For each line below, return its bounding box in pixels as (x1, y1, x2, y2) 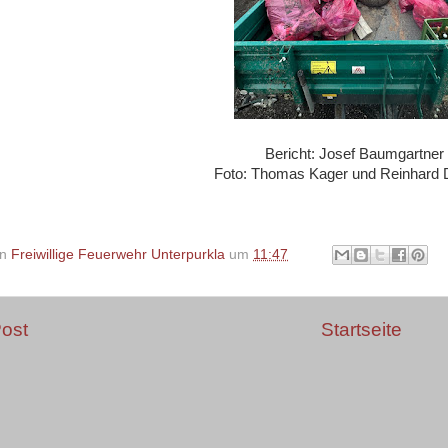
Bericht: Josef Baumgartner (264, 145, 444, 162)
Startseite (320, 319, 402, 341)
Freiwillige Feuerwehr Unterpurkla (11, 246, 225, 262)
